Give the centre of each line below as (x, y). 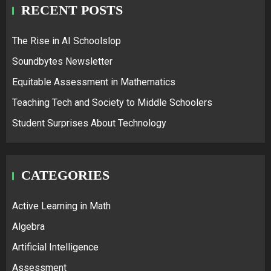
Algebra (28, 226)
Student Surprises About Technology (89, 123)
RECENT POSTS (72, 10)
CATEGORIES (65, 175)
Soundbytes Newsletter (62, 61)
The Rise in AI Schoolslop (67, 41)
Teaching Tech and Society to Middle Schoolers (112, 102)
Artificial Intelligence (55, 247)
